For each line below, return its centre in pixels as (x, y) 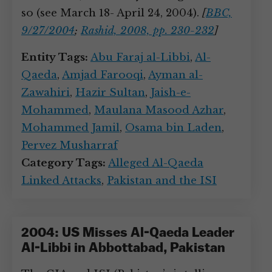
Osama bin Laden (173, 128)
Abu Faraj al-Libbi (140, 57)
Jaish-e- (171, 93)
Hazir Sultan (110, 93)
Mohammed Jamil (70, 128)
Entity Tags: (55, 57)
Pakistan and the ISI (162, 181)
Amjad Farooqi (103, 75)
